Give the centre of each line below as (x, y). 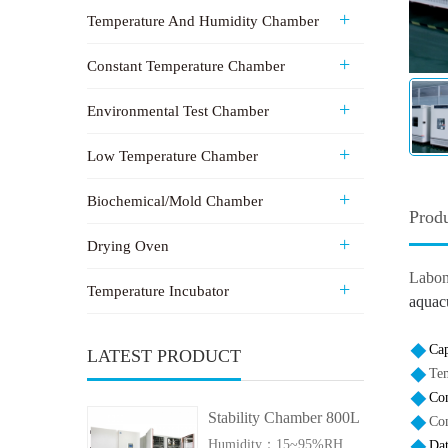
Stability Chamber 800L (283, 418)
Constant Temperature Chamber (186, 66)
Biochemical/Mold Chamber (175, 201)
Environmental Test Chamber (178, 111)
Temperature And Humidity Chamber (203, 21)
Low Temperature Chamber (172, 156)
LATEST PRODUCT (164, 356)
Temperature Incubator (158, 291)
